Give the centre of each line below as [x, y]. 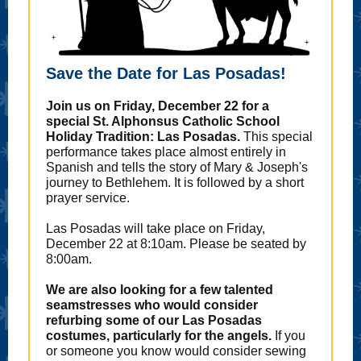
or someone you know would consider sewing [176, 351]
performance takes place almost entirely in [166, 152]
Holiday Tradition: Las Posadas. [145, 137]
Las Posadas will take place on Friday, [156, 228]
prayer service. [88, 198]
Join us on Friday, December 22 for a [158, 106]
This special [278, 137]
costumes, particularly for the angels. [159, 336]
